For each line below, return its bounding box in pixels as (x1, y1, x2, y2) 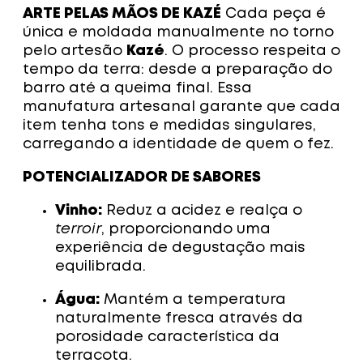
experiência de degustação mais (55, 241, 305, 255)
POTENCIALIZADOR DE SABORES (23, 171, 261, 185)
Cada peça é (221, 7, 326, 21)
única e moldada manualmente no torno (23, 26, 334, 40)
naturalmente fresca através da (55, 312, 303, 326)
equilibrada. (55, 260, 146, 274)
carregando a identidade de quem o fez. (23, 138, 334, 152)
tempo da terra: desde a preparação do (23, 63, 332, 77)
